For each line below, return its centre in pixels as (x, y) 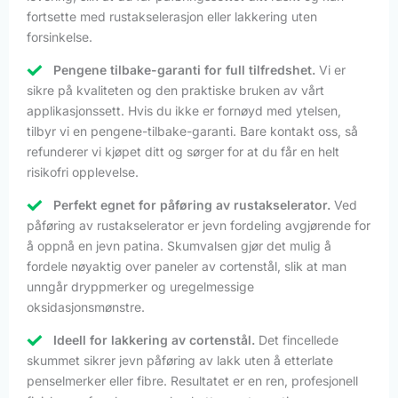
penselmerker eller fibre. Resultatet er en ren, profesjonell (192, 380)
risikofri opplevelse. (83, 171)
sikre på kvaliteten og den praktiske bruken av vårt (175, 90)
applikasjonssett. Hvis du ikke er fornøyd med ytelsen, (184, 110)
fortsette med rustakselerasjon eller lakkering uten (172, 16)
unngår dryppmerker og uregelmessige (140, 286)
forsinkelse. (60, 36)
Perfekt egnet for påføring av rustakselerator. (192, 204)
